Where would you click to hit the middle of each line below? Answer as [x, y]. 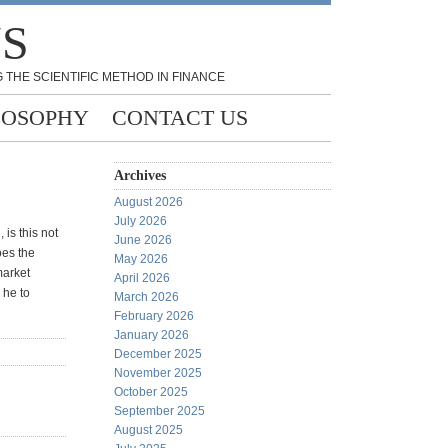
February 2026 [154, 316]
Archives [140, 175]
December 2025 [158, 354]
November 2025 [158, 373]
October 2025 [151, 392]
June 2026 [143, 240]
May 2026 [141, 259]
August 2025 [148, 430]
